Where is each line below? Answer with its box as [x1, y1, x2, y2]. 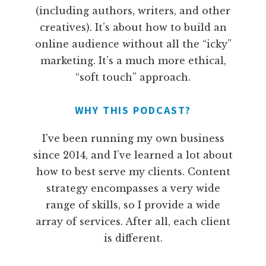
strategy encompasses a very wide [46, 182, 220, 195]
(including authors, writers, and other [36, 5, 230, 17]
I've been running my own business [42, 132, 224, 145]
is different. [103, 232, 163, 245]
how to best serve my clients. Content [36, 166, 230, 178]
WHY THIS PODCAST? [74, 103, 192, 118]
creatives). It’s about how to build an [39, 21, 227, 34]
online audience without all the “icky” [34, 38, 232, 50]
